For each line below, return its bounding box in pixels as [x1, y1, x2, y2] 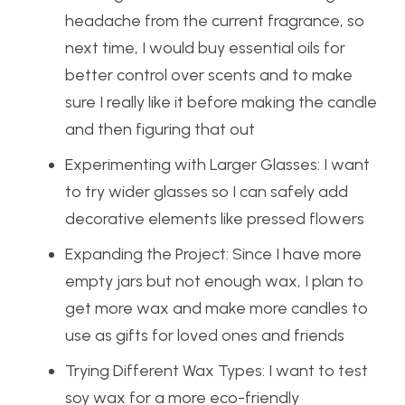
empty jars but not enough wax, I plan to [65, 270, 363, 291]
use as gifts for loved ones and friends [65, 325, 344, 345]
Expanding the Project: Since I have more [65, 243, 362, 264]
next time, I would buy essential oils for [65, 37, 345, 58]
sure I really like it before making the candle [65, 91, 377, 112]
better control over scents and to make [65, 64, 353, 85]
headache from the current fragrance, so [65, 10, 364, 31]
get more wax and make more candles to [65, 297, 368, 318]
